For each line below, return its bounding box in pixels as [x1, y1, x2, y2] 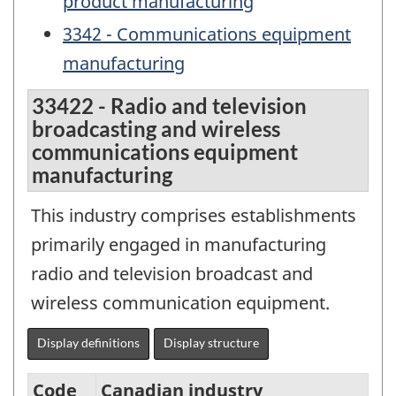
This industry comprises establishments [31, 203, 356, 228]
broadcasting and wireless [32, 116, 280, 142]
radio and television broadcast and [31, 262, 313, 286]
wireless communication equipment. [31, 291, 330, 316]
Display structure [164, 335, 259, 351]
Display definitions [37, 335, 140, 351]
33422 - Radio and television [32, 93, 307, 119]
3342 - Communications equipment [63, 21, 351, 46]
